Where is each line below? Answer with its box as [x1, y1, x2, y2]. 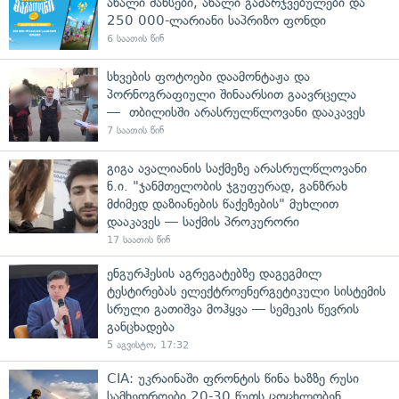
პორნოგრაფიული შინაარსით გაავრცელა [107, 85, 356, 102]
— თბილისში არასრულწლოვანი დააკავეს [107, 103, 365, 120]
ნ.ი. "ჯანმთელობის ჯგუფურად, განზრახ [107, 177, 347, 194]
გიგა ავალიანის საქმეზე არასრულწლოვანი [107, 159, 367, 176]
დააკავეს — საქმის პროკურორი [107, 213, 299, 230]
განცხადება [107, 318, 175, 335]
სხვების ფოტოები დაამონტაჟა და [107, 68, 310, 85]
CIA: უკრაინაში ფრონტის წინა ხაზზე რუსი [107, 370, 359, 387]
